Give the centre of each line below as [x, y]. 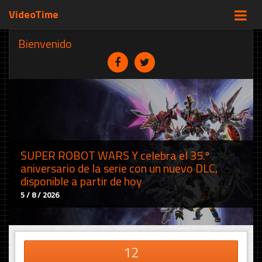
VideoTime [34, 14]
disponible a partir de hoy [81, 181]
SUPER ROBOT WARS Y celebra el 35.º [115, 155]
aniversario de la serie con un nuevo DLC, [119, 168]
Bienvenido [45, 44]
